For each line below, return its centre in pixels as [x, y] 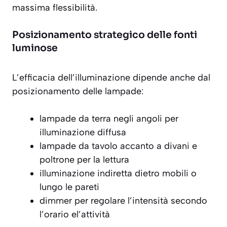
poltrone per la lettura [84, 160]
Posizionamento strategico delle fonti [105, 35]
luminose [35, 48]
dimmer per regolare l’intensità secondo [123, 201]
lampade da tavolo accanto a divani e [118, 146]
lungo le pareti [69, 187]
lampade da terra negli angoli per [109, 119]
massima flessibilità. [55, 8]
